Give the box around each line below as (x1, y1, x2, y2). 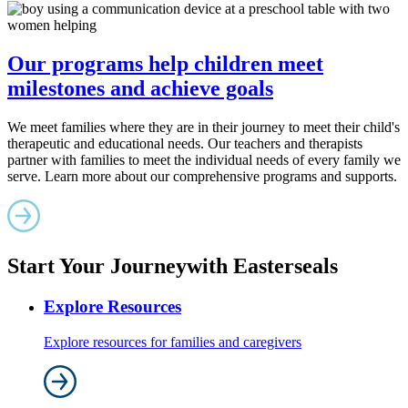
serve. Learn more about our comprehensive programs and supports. (7, 168, 397, 185)
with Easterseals (187, 254, 338, 279)
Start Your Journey (7, 254, 187, 279)
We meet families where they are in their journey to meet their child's (7, 119, 400, 136)
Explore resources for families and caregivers (44, 333, 301, 350)
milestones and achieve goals (7, 76, 273, 101)
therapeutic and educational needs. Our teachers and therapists (7, 136, 362, 152)
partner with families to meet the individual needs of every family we (7, 152, 401, 168)
